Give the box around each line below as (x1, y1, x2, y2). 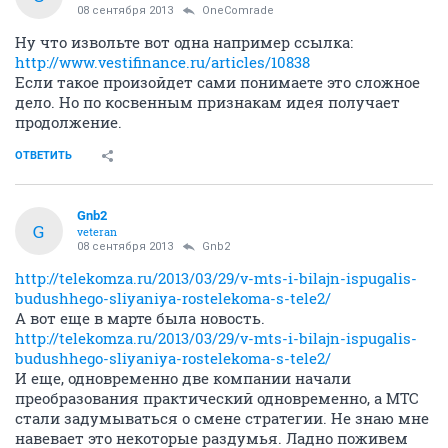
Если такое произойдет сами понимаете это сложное (15, 72, 420, 92)
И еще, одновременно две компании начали (15, 368, 351, 388)
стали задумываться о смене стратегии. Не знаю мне (15, 408, 429, 428)
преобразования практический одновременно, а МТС (15, 388, 419, 408)
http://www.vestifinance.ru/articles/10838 (15, 52, 310, 72)
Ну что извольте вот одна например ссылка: (15, 32, 353, 52)
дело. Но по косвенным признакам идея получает (15, 92, 400, 112)
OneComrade (202, 4, 274, 17)
